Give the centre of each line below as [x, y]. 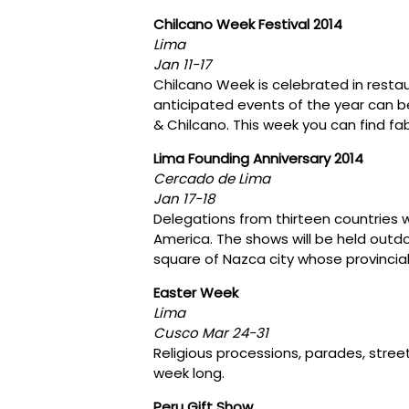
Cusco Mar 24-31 [211, 332]
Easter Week [196, 292]
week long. [189, 372]
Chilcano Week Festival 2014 [248, 24]
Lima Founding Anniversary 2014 [258, 158]
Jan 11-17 [184, 64]
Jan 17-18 [184, 198]
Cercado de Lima [212, 178]
